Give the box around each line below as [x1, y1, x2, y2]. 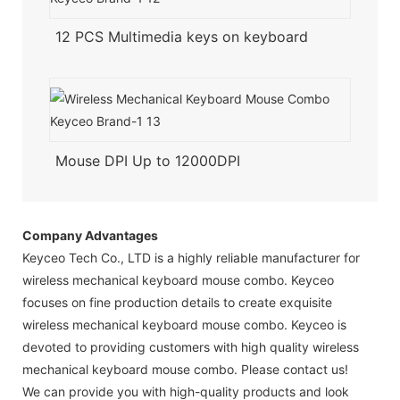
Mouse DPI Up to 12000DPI [54, 151, 240, 170]
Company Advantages [22, 227, 158, 243]
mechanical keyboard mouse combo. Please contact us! [22, 361, 348, 377]
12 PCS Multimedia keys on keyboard [54, 28, 308, 46]
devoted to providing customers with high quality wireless [22, 338, 359, 354]
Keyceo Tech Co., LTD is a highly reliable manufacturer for [22, 249, 360, 265]
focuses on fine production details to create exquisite [22, 294, 332, 310]
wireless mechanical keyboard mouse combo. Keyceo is [22, 316, 346, 332]
